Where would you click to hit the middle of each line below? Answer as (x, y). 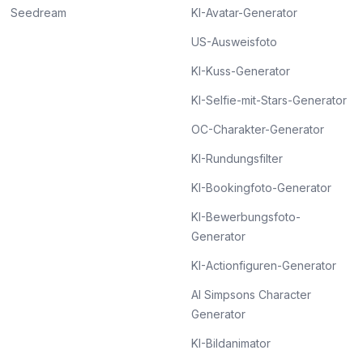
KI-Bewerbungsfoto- (246, 217)
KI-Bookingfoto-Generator (261, 188)
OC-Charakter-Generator (258, 129)
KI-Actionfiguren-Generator (264, 265)
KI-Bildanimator (231, 343)
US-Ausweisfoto (234, 42)
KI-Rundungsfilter (237, 158)
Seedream (38, 13)
